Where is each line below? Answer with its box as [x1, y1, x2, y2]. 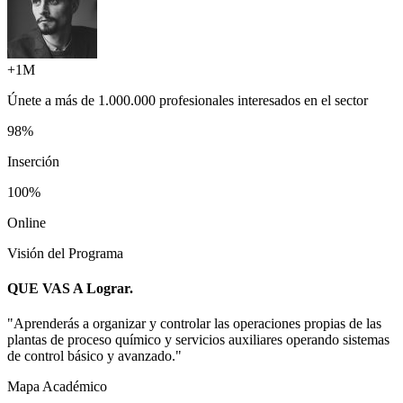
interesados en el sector [234, 92, 368, 108]
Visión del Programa [7, 245, 123, 261]
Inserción [7, 153, 59, 169]
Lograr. [86, 281, 133, 297]
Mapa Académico [7, 379, 107, 395]
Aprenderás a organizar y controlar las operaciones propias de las [13, 316, 381, 332]
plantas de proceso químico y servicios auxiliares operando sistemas [7, 332, 390, 348]
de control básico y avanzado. [7, 348, 175, 364]
